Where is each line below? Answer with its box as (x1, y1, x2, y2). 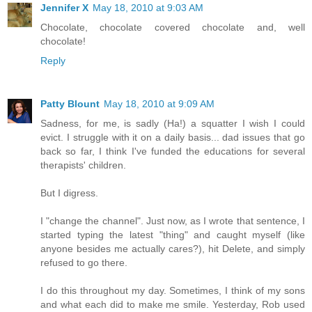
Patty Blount (40, 97, 100, 109)
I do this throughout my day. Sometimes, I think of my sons (40, 284, 305, 296)
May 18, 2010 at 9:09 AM (104, 97, 214, 109)
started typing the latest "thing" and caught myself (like (40, 228, 305, 240)
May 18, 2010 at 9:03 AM (93, 1, 203, 13)
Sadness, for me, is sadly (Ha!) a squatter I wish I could (40, 117, 305, 129)
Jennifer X (40, 1, 88, 13)
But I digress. (40, 187, 98, 198)
